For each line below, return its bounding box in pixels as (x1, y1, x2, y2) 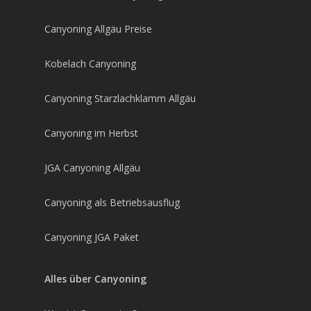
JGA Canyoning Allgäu (44, 161, 140, 174)
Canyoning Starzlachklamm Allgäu (44, 92, 196, 105)
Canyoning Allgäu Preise (44, 22, 152, 35)
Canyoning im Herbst (44, 126, 138, 140)
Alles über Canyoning (44, 272, 146, 285)
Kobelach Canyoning (44, 57, 136, 70)
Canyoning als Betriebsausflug (44, 196, 180, 209)
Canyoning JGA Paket (44, 230, 139, 244)
